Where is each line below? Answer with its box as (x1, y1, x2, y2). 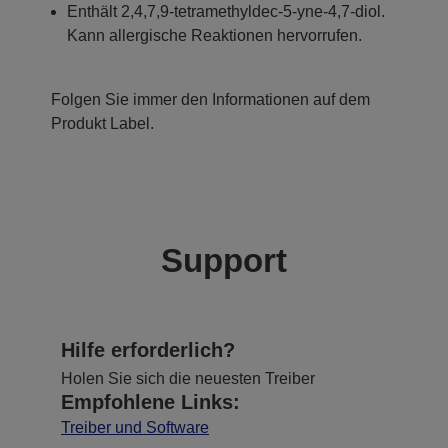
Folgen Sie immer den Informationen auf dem (51, 90, 370, 108)
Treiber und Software (61, 418, 209, 436)
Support (161, 241, 287, 279)
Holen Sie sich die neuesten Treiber (61, 369, 315, 387)
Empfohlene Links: (61, 390, 240, 413)
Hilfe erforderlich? (61, 338, 235, 361)
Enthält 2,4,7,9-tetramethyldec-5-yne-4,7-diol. (67, 2, 385, 20)
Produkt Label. (51, 114, 154, 132)
